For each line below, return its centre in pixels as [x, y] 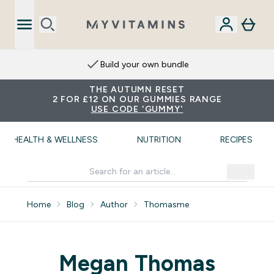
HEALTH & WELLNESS [55, 139]
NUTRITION [159, 139]
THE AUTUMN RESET [137, 89]
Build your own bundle [144, 64]
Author [114, 204]
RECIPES [236, 139]
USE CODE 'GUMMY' [137, 109]
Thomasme [166, 204]
